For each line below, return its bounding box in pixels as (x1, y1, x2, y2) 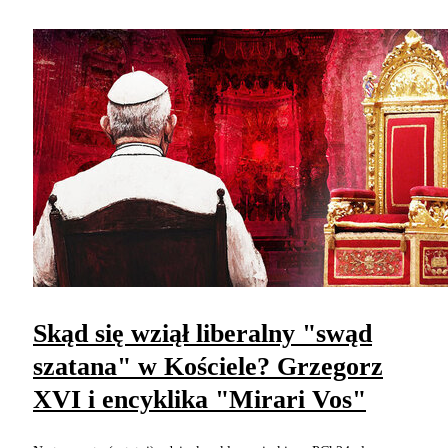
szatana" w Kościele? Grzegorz (33, 351, 383, 381)
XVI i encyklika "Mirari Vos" (33, 384, 366, 414)
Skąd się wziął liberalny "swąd (33, 318, 372, 348)
